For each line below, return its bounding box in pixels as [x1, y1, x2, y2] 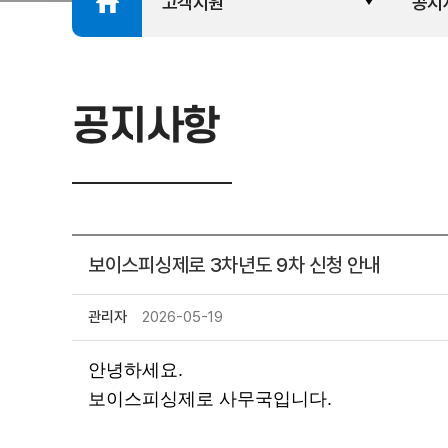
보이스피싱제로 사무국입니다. [88, 389, 332, 409]
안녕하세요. [88, 360, 183, 380]
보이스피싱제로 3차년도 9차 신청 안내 [88, 253, 381, 277]
